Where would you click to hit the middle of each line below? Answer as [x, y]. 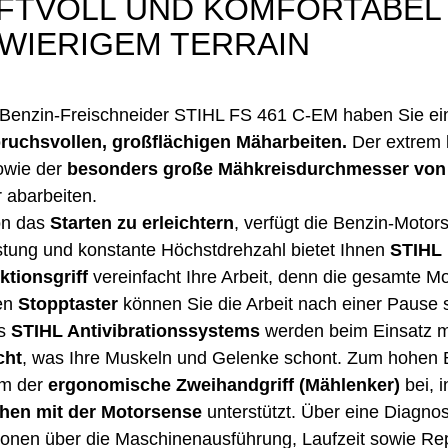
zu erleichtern [175, 223]
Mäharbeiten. [291, 142]
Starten [81, 223]
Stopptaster [68, 304]
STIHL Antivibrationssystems [135, 331]
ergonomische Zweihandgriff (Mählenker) [224, 385]
